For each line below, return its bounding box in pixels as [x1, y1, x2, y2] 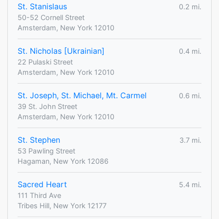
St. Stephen [18, 135, 60, 145]
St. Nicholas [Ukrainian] [18, 46, 105, 56]
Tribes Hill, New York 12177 [18, 201, 107, 210]
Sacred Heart [18, 179, 67, 190]
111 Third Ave [18, 191, 61, 200]
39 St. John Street [18, 102, 77, 111]
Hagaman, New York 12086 [18, 157, 109, 166]
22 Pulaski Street [18, 58, 73, 66]
